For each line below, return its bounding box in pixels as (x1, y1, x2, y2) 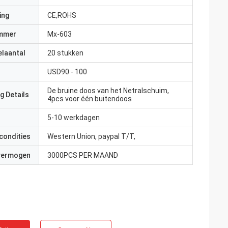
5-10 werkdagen (47, 113, 100, 122)
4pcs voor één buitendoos (47, 95, 132, 103)
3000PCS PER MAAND (47, 151, 118, 159)
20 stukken (47, 49, 83, 57)
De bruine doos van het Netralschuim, (47, 87, 169, 95)
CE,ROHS (47, 11, 76, 19)
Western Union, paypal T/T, (47, 132, 135, 140)
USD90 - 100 (47, 68, 87, 76)
